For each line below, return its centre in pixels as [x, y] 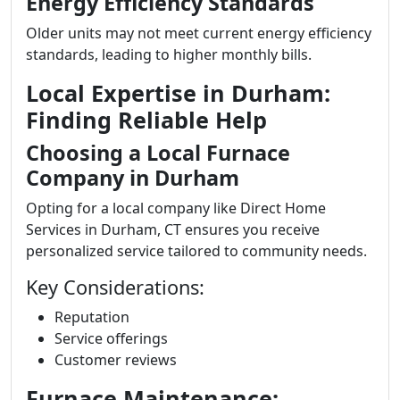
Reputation [92, 317]
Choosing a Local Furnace [158, 153]
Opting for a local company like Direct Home [176, 208]
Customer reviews [116, 360]
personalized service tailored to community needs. [196, 251]
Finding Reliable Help [146, 120]
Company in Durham [133, 178]
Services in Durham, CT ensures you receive [173, 229]
